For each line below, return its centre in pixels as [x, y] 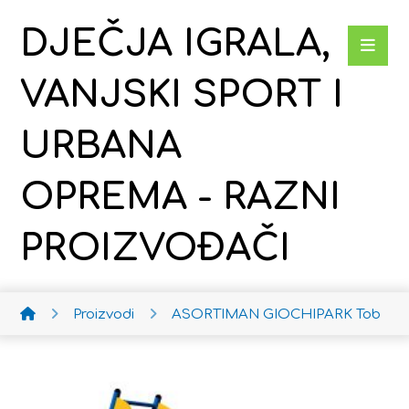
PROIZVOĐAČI [156, 248]
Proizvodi [104, 315]
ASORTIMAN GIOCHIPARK [262, 315]
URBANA [101, 146]
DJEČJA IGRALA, [176, 44]
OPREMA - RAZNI [181, 197]
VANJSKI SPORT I [182, 95]
